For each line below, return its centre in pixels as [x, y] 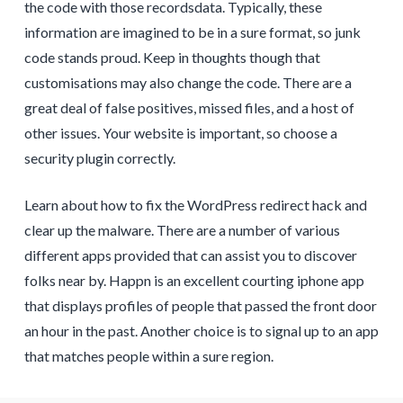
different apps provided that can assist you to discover [190, 255]
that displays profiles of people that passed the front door [200, 306]
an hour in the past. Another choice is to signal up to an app [201, 331]
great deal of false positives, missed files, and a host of [189, 108]
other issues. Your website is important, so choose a [180, 133]
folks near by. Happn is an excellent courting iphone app [194, 281]
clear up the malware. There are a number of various [182, 230]
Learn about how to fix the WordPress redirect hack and [195, 205]
